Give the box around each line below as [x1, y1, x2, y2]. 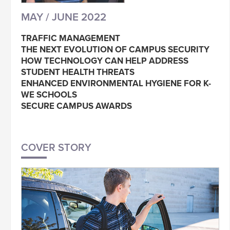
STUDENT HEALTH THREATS [21, 67, 135, 78]
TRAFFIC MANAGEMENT [21, 33, 120, 44]
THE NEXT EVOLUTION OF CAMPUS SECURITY [21, 44, 209, 55]
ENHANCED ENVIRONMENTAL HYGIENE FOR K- [21, 78, 211, 89]
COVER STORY [21, 142, 91, 154]
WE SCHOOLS [21, 89, 77, 100]
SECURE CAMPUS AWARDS [21, 101, 132, 111]
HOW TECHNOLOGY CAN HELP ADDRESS [21, 55, 188, 66]
